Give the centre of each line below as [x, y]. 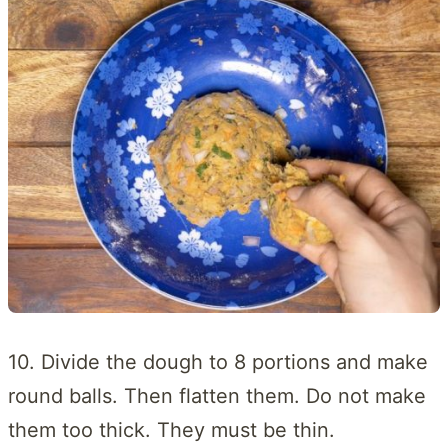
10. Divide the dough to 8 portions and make [218, 362]
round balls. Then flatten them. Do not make [217, 396]
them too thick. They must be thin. [171, 430]
